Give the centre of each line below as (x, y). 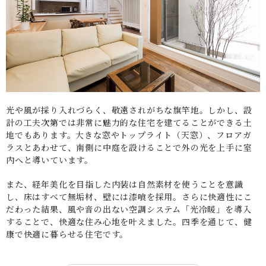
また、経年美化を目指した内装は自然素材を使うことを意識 (125, 184)
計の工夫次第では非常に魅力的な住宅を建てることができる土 (129, 122)
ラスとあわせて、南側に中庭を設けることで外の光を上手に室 (129, 147)
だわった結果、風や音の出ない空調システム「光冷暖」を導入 (129, 209)
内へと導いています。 (50, 159)
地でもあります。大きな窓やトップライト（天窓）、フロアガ (129, 134)
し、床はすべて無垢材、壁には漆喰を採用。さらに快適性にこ (129, 196)
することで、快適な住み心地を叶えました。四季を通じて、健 (129, 221)
